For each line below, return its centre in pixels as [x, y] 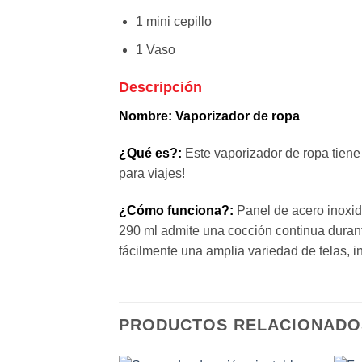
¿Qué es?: [150, 154]
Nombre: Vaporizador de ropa [209, 116]
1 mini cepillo [173, 21]
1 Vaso [155, 49]
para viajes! [152, 174]
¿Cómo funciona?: [176, 210]
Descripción [160, 88]
